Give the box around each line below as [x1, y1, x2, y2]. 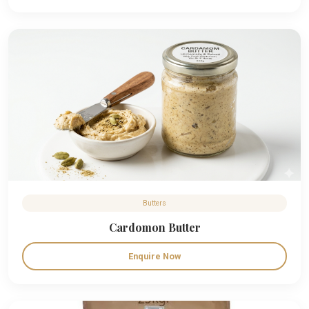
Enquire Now [128, 251, 181, 261]
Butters [143, 199, 166, 208]
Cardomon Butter [108, 220, 201, 235]
